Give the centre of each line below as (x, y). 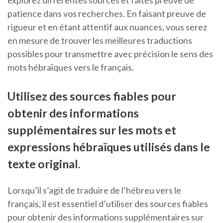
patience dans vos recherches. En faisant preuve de (107, 14)
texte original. (44, 164)
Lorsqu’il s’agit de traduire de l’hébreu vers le (94, 190)
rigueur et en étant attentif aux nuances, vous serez (107, 27)
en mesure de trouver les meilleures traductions (100, 41)
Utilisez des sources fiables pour (92, 96)
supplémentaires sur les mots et (92, 130)
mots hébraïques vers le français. (71, 67)
